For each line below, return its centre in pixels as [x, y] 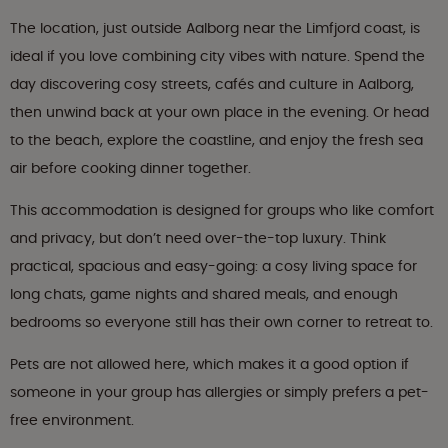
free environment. [72, 420]
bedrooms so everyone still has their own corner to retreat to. [221, 322]
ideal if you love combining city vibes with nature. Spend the [217, 56]
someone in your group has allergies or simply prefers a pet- [219, 392]
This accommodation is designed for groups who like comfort [222, 210]
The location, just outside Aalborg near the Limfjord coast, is [215, 28]
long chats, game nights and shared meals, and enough [204, 294]
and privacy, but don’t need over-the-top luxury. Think [198, 238]
